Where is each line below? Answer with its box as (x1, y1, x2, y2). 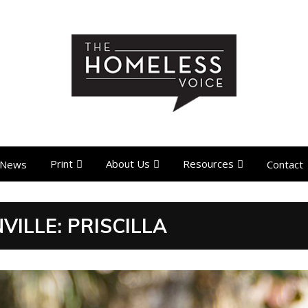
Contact (267, 157, 303, 171)
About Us (106, 157, 150, 171)
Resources (183, 157, 234, 171)
